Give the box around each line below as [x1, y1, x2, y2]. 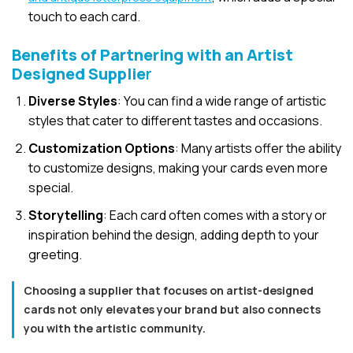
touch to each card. [28, 8, 140, 26]
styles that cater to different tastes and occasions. [28, 112, 322, 130]
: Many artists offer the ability [174, 139, 341, 158]
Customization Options [28, 139, 175, 158]
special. [28, 179, 73, 197]
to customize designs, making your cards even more [28, 159, 328, 177]
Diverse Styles [28, 92, 117, 110]
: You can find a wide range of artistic [117, 92, 326, 110]
